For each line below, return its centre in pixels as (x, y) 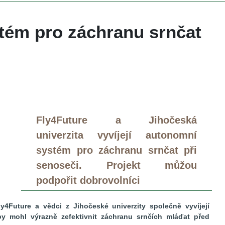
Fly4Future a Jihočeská (117, 120)
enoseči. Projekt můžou (117, 165)
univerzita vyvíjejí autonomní (117, 135)
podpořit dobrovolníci (88, 180)
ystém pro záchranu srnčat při (117, 150)
